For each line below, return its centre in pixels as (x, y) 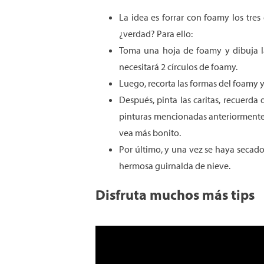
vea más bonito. (150, 133)
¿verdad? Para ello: (156, 34)
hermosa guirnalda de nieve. (175, 166)
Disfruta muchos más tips (175, 194)
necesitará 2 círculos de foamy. (178, 67)
